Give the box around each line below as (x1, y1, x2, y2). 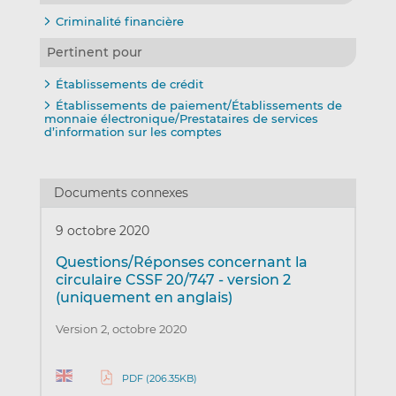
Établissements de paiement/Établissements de (55, 98, 342, 113)
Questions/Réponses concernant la (55, 253, 308, 270)
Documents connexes (53, 185, 188, 200)
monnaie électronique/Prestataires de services (43, 111, 318, 126)
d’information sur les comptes (43, 125, 222, 140)
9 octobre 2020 (55, 222, 149, 239)
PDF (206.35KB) (121, 372, 197, 385)
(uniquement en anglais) (55, 288, 232, 306)
